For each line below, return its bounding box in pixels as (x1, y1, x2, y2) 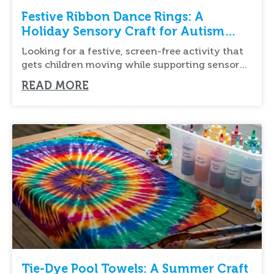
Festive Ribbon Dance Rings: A (21, 9, 204, 24)
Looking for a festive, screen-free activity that (21, 45, 243, 57)
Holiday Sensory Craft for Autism (21, 23, 224, 39)
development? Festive (21, 72, 126, 84)
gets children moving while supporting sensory (21, 58, 245, 70)
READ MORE (21, 78, 89, 92)
